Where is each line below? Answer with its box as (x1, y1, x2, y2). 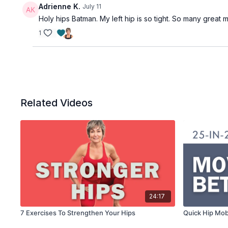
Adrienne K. (39, 2, 81, 11)
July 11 (82, 3, 102, 10)
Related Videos (20, 97, 93, 109)
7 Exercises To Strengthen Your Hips (20, 209, 136, 217)
